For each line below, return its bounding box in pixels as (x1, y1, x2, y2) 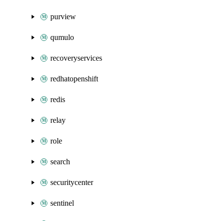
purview (50, 12, 76, 21)
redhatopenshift (50, 74, 98, 83)
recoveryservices (50, 54, 102, 62)
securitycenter (50, 178, 93, 186)
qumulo (50, 33, 74, 41)
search (50, 157, 70, 166)
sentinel (50, 199, 74, 207)
